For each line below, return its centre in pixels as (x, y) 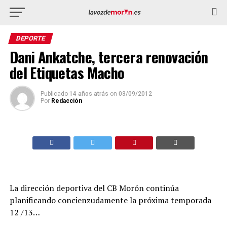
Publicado (54, 94)
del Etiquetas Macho (67, 72)
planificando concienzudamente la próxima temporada (110, 200)
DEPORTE (30, 38)
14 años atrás (89, 94)
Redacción (66, 101)
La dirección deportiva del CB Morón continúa (94, 188)
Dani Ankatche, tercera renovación (109, 57)
